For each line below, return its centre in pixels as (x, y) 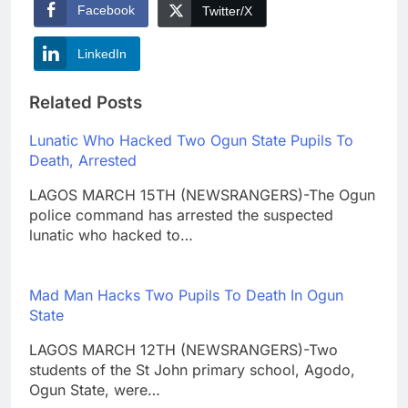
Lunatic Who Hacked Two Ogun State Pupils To (191, 141)
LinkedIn (102, 53)
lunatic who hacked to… (111, 235)
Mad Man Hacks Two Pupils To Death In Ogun (186, 296)
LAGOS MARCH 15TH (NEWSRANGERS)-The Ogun (202, 195)
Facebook (106, 10)
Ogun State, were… (95, 390)
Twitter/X (227, 10)
